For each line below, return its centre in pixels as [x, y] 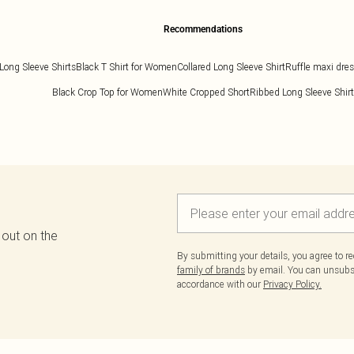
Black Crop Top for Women [107, 92]
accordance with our [220, 284]
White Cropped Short [206, 92]
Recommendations [203, 29]
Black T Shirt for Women [126, 67]
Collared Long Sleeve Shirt [231, 67]
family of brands [211, 270]
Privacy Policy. [292, 284]
